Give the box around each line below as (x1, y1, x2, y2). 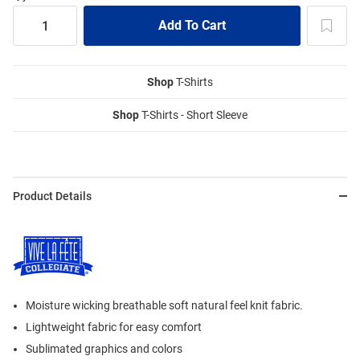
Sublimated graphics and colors (26, 342, 182, 356)
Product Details (13, 190, 92, 203)
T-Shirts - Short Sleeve (139, 108, 247, 122)
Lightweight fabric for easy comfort (26, 321, 202, 334)
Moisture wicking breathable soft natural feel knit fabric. (26, 299, 303, 313)
